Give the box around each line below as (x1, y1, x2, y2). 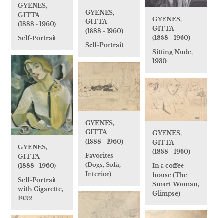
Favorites (85, 152, 113, 160)
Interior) (85, 170, 111, 178)
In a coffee (152, 162, 184, 169)
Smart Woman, (152, 180, 199, 188)
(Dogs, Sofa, (85, 161, 121, 169)
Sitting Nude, (152, 48, 193, 56)
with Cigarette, (18, 185, 63, 193)
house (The (152, 171, 187, 179)
